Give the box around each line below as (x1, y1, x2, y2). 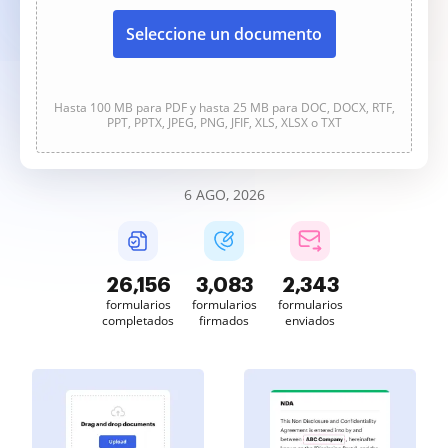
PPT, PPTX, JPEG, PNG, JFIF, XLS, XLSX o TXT (106, 114, 342, 131)
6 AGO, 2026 (183, 185, 265, 204)
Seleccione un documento (126, 23, 322, 45)
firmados (199, 312, 249, 329)
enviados (285, 312, 335, 329)
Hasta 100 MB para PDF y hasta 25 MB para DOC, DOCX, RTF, (53, 99, 395, 116)
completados (102, 312, 174, 329)
